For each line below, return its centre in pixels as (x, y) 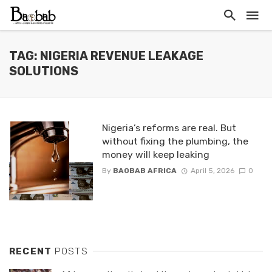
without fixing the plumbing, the (175, 141)
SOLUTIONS (44, 71)
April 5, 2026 (212, 171)
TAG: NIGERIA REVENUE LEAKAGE (106, 56)
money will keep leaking (155, 155)
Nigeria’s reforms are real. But (169, 128)
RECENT (32, 251)
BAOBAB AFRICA (144, 171)
